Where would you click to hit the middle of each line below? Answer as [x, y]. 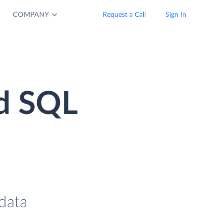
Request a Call [124, 15]
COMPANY [31, 15]
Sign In [176, 15]
